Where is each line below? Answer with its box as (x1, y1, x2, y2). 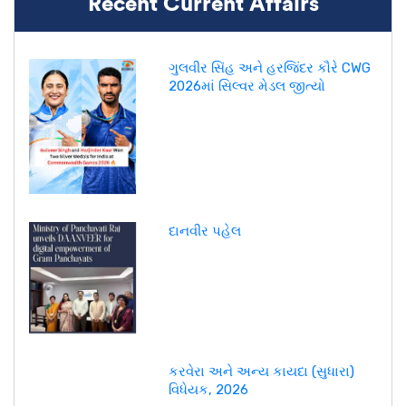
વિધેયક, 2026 (168, 381, 248, 398)
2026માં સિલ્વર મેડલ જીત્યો (168, 77, 325, 94)
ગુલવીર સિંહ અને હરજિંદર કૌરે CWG (168, 59, 371, 76)
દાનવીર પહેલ (168, 222, 241, 239)
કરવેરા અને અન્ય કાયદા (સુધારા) (168, 362, 354, 380)
